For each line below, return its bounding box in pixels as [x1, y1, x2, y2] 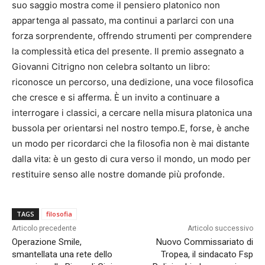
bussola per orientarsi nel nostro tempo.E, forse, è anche [12, 122, 250, 134]
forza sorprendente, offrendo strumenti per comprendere [12, 30, 252, 42]
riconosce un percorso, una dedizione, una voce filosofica [12, 76, 253, 88]
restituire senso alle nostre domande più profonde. [12, 169, 225, 180]
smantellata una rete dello [12, 249, 112, 260]
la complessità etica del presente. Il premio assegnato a [12, 46, 244, 57]
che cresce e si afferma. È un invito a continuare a [12, 92, 219, 104]
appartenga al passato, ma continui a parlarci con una [12, 15, 234, 27]
